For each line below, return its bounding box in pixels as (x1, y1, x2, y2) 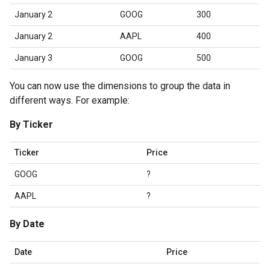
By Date (10, 218, 45, 230)
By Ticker (10, 119, 53, 130)
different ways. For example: (10, 95, 130, 106)
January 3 (14, 53, 52, 63)
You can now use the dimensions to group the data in (10, 80, 230, 92)
